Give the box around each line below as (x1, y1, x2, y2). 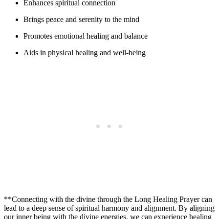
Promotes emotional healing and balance (23, 31, 148, 40)
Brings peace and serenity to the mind (23, 15, 139, 23)
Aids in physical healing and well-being (23, 48, 146, 57)
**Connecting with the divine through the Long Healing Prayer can (4, 195, 212, 203)
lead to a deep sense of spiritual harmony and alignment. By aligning (4, 203, 215, 212)
